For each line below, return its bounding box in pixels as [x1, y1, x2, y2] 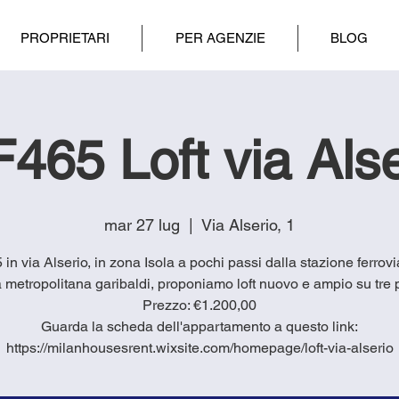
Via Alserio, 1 [201, 215, 295, 234]
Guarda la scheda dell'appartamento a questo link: [41, 317, 358, 335]
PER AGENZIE [175, 30, 265, 45]
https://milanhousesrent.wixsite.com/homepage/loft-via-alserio [5, 338, 394, 356]
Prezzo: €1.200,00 [142, 296, 256, 313]
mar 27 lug [104, 215, 180, 234]
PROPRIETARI [20, 30, 110, 45]
